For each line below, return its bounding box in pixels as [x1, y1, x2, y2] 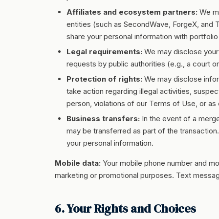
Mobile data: [55, 158, 101, 168]
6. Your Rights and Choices [55, 200, 196, 217]
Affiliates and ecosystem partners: [66, 7, 197, 17]
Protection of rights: [66, 74, 142, 84]
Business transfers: [66, 114, 140, 123]
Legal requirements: [66, 47, 142, 56]
